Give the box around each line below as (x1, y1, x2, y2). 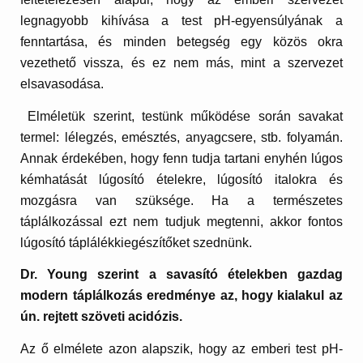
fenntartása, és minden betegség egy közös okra (20, 35, 343, 49)
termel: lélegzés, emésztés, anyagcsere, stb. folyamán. (20, 130, 343, 144)
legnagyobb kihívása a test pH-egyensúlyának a (20, 14, 343, 28)
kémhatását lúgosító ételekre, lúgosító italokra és (20, 172, 343, 186)
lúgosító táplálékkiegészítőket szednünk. (20, 235, 253, 250)
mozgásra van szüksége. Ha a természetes (20, 193, 343, 207)
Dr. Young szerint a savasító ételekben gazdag (20, 267, 343, 282)
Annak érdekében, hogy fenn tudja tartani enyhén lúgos (20, 151, 343, 165)
